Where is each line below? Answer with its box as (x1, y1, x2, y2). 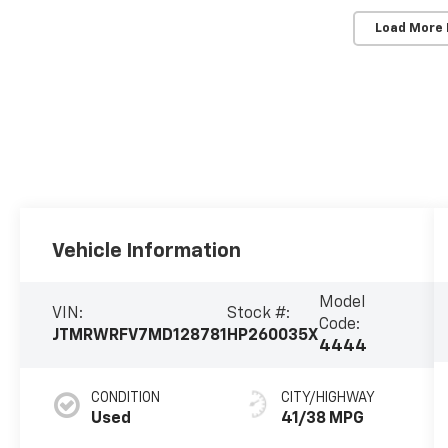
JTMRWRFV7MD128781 (52, 327, 228, 344)
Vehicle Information (52, 240, 242, 261)
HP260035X (227, 327, 319, 344)
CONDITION (91, 390, 161, 405)
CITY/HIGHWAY (280, 390, 375, 405)
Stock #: (227, 305, 291, 322)
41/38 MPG (280, 410, 364, 427)
